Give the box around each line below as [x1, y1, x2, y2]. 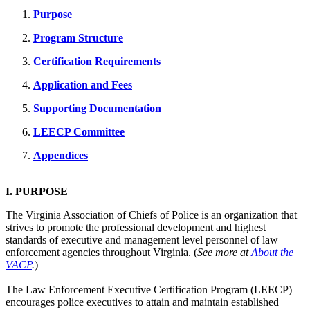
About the [251, 246, 293, 258]
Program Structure [33, 31, 123, 44]
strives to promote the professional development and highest [6, 221, 266, 233]
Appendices [33, 149, 88, 161]
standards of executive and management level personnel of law [6, 233, 278, 246]
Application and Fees [33, 78, 132, 91]
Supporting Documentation [33, 102, 161, 114]
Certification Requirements [33, 55, 161, 67]
